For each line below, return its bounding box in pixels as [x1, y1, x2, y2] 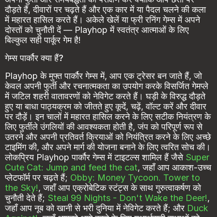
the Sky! [5, 183, 38, 193]
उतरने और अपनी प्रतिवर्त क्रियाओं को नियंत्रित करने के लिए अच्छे [5, 132, 211, 142]
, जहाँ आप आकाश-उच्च [138, 162, 211, 173]
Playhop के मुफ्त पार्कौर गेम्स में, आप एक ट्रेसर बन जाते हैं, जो [5, 71, 202, 81]
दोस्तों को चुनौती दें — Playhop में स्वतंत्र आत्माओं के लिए [5, 25, 189, 35]
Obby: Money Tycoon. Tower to [70, 172, 200, 183]
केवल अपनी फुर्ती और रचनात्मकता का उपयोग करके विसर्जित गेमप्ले [5, 81, 208, 92]
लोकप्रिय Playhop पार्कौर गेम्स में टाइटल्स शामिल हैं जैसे [5, 152, 186, 163]
